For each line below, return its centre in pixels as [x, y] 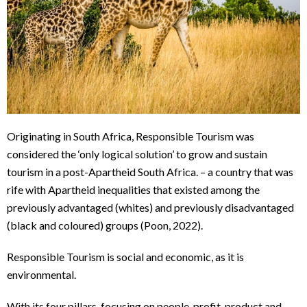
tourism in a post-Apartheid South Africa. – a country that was [150, 171]
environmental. [41, 274]
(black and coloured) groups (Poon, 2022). [105, 225]
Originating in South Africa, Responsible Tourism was [131, 136]
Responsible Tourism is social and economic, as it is [125, 256]
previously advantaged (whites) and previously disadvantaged [150, 207]
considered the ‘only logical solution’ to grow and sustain [137, 153]
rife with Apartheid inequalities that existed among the [133, 189]
